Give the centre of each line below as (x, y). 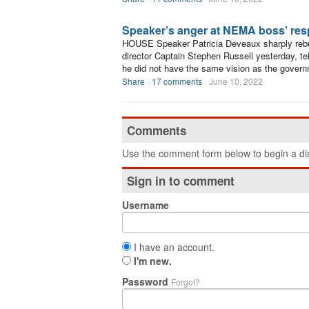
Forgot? (186, 282)
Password (147, 281)
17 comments (177, 81)
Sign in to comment (181, 181)
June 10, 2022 (236, 81)
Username (146, 205)
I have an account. (173, 247)
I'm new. (153, 261)
